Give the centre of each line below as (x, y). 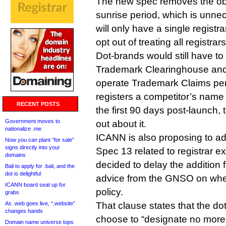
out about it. (121, 124)
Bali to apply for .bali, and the (40, 166)
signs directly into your (33, 147)
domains (15, 155)
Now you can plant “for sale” (40, 140)
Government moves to (33, 121)
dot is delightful (23, 174)
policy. (109, 192)
